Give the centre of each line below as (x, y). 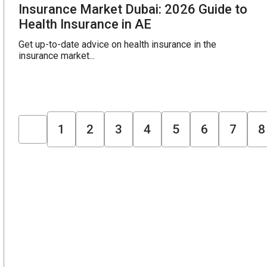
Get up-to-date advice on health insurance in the (118, 44)
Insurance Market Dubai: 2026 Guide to (133, 9)
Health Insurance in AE (85, 24)
